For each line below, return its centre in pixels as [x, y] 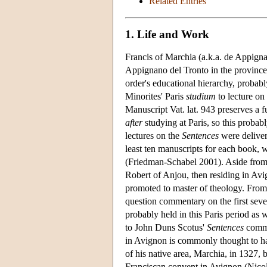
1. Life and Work [167, 34]
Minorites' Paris [156, 96]
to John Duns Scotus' [166, 227]
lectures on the [153, 135]
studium [201, 96]
